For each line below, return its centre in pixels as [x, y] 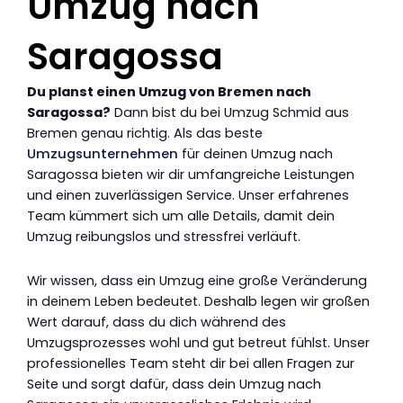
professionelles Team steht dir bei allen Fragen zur [191, 363]
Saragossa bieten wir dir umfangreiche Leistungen [191, 175]
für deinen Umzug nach [255, 154]
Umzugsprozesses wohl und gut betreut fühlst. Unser [198, 342]
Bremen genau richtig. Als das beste [145, 134]
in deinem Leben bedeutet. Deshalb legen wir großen [198, 301]
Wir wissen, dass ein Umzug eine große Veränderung [197, 280]
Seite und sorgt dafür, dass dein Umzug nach [174, 384]
